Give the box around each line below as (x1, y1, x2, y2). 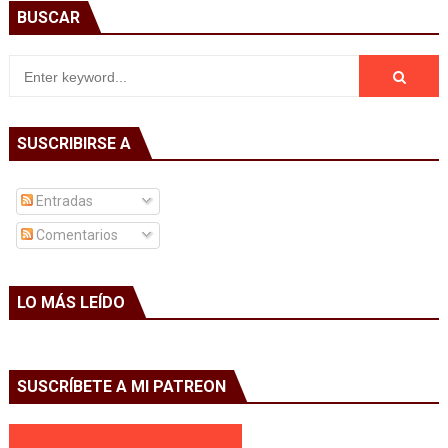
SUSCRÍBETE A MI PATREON (16, 377, 226, 396)
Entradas (32, 193, 93, 209)
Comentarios (32, 227, 118, 243)
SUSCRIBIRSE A (16, 134, 131, 153)
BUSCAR (16, 8, 80, 27)
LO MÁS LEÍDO (16, 293, 125, 312)
